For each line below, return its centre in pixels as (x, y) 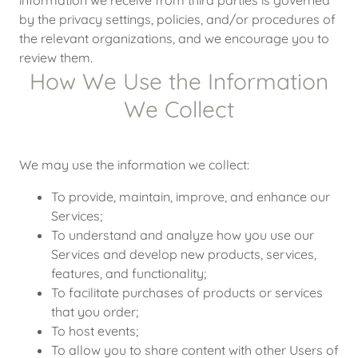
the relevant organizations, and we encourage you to (174, 38)
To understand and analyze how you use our (183, 235)
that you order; (95, 312)
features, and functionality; (129, 273)
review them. (56, 58)
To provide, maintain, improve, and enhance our (191, 197)
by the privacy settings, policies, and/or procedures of (177, 19)
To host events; (95, 331)
